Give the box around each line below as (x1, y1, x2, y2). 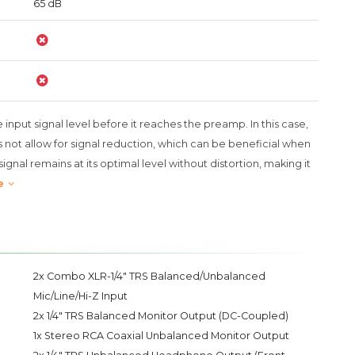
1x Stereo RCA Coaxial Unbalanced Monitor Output (33, 330, 289, 342)
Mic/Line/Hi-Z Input (33, 290, 128, 302)
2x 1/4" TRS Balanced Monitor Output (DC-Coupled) (33, 310, 288, 322)
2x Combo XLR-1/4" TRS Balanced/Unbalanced (33, 270, 265, 282)
